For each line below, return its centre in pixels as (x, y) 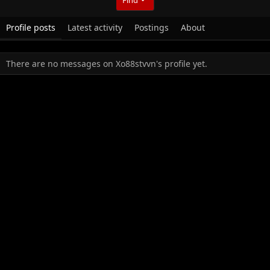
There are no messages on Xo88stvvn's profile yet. (107, 63)
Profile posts (31, 27)
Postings (152, 27)
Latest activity (95, 27)
